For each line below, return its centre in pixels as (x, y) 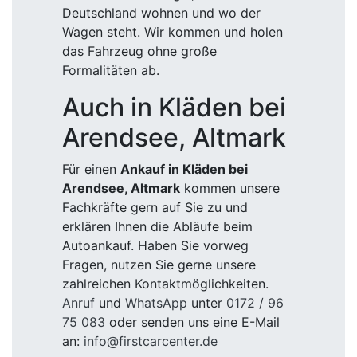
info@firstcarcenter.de (151, 341)
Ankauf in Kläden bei (184, 169)
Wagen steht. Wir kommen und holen (173, 32)
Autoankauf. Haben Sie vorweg (155, 245)
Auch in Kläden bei (174, 107)
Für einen (91, 169)
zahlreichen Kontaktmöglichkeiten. (165, 284)
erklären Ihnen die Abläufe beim (157, 226)
